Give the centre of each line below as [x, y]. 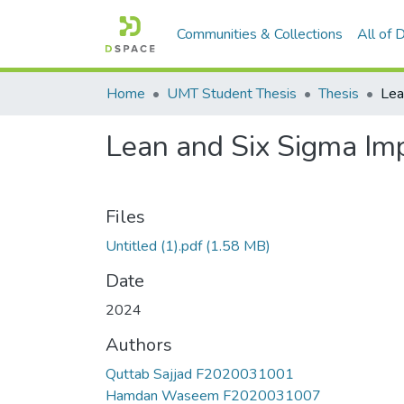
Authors [139, 345]
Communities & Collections [260, 34]
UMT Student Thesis [232, 94]
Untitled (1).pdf [154, 246]
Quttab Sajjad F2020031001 [200, 374]
